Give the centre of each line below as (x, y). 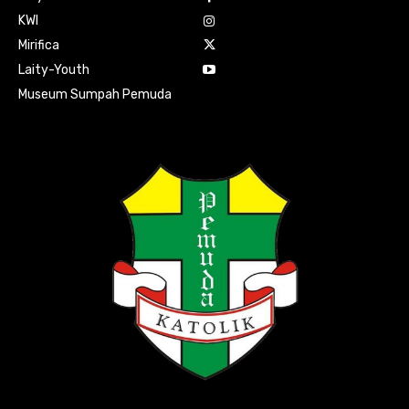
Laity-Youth (54, 70)
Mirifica (39, 46)
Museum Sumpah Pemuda (95, 95)
